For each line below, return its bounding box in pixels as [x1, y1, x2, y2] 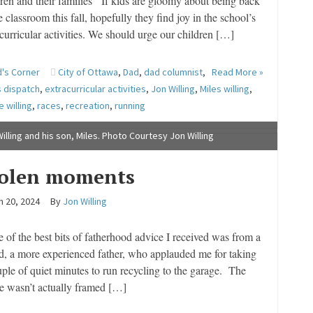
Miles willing [199, 82, 249, 95]
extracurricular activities [44, 82, 146, 95]
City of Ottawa [57, 66, 118, 78]
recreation [65, 99, 110, 112]
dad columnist [143, 66, 203, 78]
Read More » [211, 66, 263, 78]
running [114, 99, 145, 112]
